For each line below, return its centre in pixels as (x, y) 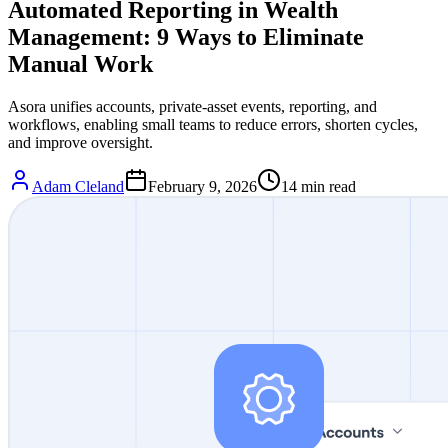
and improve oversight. (80, 142)
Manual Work (80, 63)
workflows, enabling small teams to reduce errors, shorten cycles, (213, 124)
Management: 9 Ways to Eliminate (186, 36)
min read (326, 186)
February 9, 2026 (202, 186)
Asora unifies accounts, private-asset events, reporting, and (192, 106)
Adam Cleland (78, 186)
